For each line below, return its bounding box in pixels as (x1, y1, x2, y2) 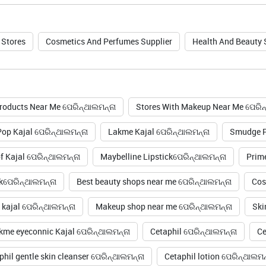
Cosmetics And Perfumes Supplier (45, 36, 172, 47)
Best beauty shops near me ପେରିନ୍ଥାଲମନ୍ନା (76, 176, 232, 188)
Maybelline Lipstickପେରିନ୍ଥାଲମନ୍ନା (100, 151, 226, 163)
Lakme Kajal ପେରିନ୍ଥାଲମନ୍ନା (107, 126, 210, 138)
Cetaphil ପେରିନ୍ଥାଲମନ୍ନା (150, 226, 237, 237)
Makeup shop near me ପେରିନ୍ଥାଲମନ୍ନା (95, 201, 232, 213)
